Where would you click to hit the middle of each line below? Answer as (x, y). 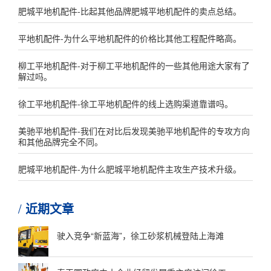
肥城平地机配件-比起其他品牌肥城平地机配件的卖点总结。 (130, 11)
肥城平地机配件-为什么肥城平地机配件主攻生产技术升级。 (130, 169)
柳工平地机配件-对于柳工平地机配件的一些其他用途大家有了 (134, 65)
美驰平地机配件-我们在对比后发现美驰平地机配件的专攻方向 (134, 131)
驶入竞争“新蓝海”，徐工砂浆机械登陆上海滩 (140, 235)
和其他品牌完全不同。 (60, 142)
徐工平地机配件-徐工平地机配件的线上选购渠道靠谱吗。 (126, 103)
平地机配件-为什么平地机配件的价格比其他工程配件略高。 (130, 38)
